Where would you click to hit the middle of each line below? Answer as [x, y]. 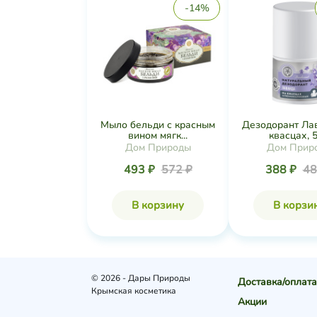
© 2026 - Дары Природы [141, 278]
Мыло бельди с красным [158, 125]
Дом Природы [158, 148]
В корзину [158, 205]
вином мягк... [158, 136]
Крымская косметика [134, 291]
